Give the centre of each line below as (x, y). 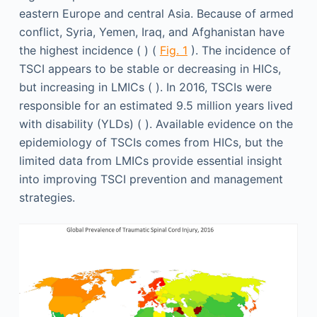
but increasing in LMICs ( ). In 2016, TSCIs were (145, 87)
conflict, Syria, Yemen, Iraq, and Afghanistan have (151, 31)
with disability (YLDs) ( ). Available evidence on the (156, 123)
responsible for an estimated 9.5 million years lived (156, 105)
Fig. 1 (173, 50)
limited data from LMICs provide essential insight (150, 160)
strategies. (47, 197)
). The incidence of (239, 50)
